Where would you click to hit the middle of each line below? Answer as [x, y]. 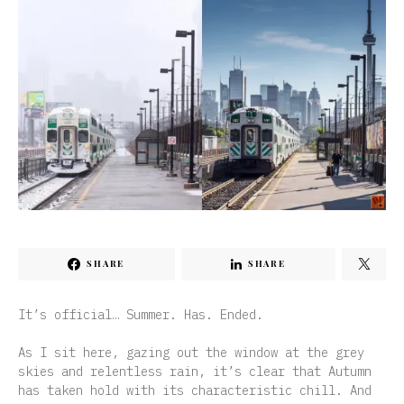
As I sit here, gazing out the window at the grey [191, 352]
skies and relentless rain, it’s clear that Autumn [195, 371]
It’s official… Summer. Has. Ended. [141, 314]
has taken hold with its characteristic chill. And [195, 390]
